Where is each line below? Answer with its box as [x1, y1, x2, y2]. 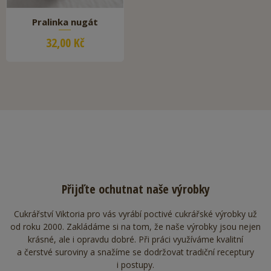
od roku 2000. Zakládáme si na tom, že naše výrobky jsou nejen [10, 220, 261, 232]
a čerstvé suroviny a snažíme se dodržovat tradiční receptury [17, 246, 254, 258]
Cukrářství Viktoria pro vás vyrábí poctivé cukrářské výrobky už [14, 207, 257, 220]
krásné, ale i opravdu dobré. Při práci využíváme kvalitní [28, 233, 243, 245]
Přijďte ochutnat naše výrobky [61, 180, 210, 197]
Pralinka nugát [31, 15, 98, 28]
